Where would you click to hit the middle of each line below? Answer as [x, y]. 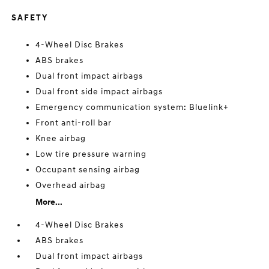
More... [49, 202]
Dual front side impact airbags [99, 92]
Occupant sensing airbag [88, 170]
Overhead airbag [71, 185]
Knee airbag [61, 138]
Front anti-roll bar [74, 123]
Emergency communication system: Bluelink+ [132, 107]
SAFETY [30, 18]
